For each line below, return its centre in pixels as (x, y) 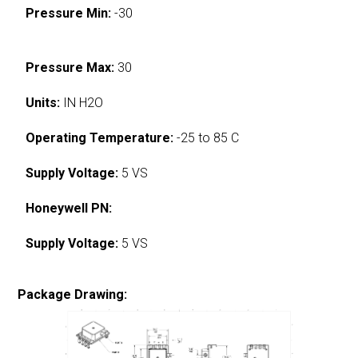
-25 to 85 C (207, 137)
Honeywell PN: (69, 208)
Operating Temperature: (100, 137)
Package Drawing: (73, 294)
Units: (43, 102)
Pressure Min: (69, 13)
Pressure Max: (70, 67)
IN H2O (82, 102)
